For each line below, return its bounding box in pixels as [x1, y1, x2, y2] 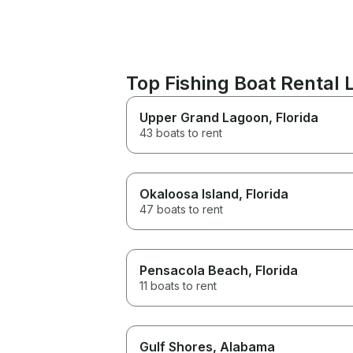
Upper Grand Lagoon [139, 109, 269, 125]
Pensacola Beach [139, 262, 248, 278]
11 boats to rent [139, 278, 217, 292]
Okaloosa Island [139, 185, 239, 202]
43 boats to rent [139, 125, 222, 139]
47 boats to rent [139, 202, 223, 216]
